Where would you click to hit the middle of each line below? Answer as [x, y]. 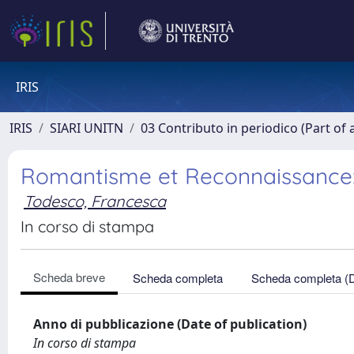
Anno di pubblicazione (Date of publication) [170, 324]
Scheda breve [69, 277]
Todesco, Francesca [95, 201]
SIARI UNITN [87, 128]
